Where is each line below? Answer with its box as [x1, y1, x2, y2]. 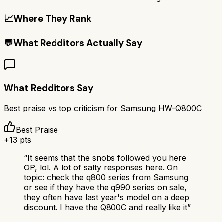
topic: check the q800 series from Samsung [24, 172, 188, 183]
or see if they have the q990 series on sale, [24, 182, 187, 193]
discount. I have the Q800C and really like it [24, 202, 187, 213]
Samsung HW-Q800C [120, 103, 202, 113]
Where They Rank [13, 12, 91, 25]
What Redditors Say [4, 81, 93, 94]
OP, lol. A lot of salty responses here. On [24, 163, 178, 173]
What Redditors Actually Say [13, 37, 142, 50]
